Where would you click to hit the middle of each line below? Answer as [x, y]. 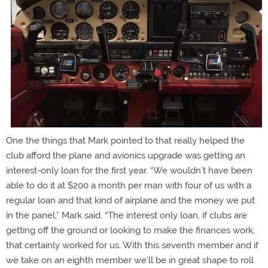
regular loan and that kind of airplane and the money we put [130, 200]
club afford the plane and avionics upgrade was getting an [126, 156]
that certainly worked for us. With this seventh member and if [132, 245]
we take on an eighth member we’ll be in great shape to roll [130, 260]
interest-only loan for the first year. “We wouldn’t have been [129, 170]
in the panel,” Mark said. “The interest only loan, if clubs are [127, 215]
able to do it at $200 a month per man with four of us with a [129, 185]
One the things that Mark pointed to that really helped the [125, 141]
